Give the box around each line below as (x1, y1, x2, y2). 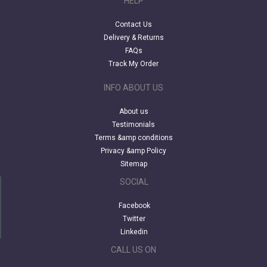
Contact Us (115, 20, 152, 29)
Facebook (118, 201, 150, 210)
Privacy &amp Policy (101, 146, 166, 155)
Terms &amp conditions (94, 133, 173, 142)
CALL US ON (111, 244, 156, 254)
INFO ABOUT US (104, 82, 163, 92)
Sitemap (120, 159, 147, 168)
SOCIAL (120, 176, 148, 187)
